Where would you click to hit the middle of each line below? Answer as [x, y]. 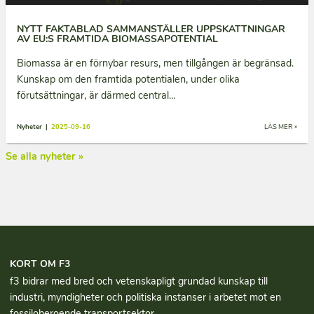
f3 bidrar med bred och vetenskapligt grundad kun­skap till [139, 281]
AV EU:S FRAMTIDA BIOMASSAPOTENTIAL [117, 39]
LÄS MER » [281, 127]
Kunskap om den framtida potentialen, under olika [128, 80]
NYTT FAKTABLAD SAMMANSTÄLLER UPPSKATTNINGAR [151, 29]
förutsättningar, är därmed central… [96, 96]
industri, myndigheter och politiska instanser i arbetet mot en [146, 298]
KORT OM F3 [40, 264]
